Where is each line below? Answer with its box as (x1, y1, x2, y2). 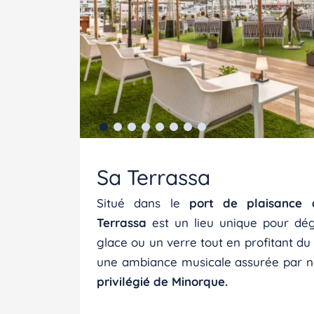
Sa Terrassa (97, 164, 210, 191)
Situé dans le (97, 196, 189, 210)
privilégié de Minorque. (97, 274, 228, 289)
